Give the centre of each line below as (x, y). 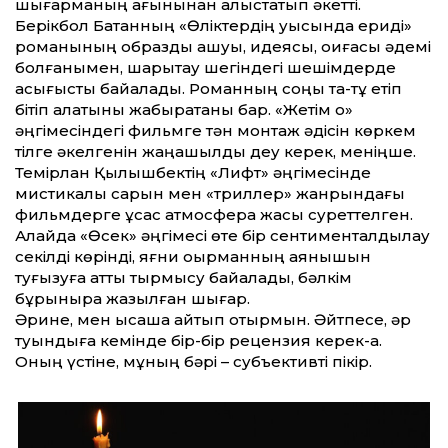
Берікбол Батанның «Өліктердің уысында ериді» (213, 25)
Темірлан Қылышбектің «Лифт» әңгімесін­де (193, 172)
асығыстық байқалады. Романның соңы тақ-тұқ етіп (208, 88)
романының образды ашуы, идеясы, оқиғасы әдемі (223, 46)
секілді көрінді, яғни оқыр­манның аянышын (193, 256)
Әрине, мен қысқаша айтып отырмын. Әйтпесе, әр (213, 319)
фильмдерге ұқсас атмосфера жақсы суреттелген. (214, 214)
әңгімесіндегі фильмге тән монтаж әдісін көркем (215, 130)
